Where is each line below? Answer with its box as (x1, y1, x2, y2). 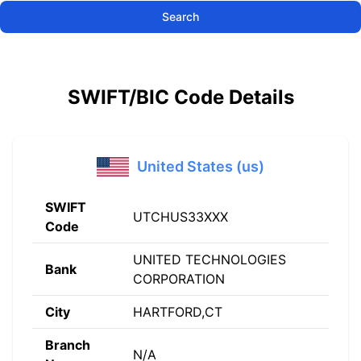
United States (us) (137, 158, 264, 175)
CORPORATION (133, 271, 225, 287)
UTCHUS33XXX (133, 209, 228, 225)
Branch (45, 337, 90, 353)
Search (162, 10, 199, 23)
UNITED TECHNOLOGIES (133, 251, 286, 268)
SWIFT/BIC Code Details (67, 85, 294, 109)
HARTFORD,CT (133, 304, 222, 320)
